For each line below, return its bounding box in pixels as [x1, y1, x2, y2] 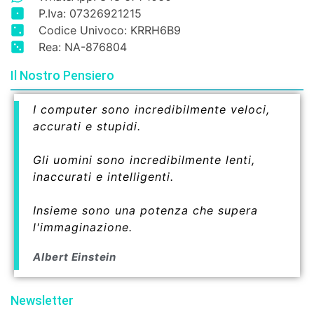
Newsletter [11, 293, 74, 308]
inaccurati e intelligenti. [33, 170, 174, 184]
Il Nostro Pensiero [11, 68, 114, 83]
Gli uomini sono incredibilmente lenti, [33, 153, 255, 168]
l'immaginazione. [33, 220, 132, 235]
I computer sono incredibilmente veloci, [33, 102, 270, 117]
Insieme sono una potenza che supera [33, 203, 258, 218]
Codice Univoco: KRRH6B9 [39, 23, 181, 38]
